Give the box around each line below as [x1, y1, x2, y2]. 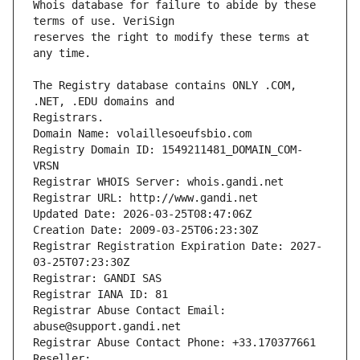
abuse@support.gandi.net [33, 320, 181, 333]
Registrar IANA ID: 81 [33, 288, 168, 301]
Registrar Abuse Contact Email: [33, 304, 226, 317]
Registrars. [33, 111, 104, 125]
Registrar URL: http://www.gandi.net [33, 191, 258, 205]
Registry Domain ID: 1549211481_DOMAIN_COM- [33, 143, 303, 157]
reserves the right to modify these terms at [33, 31, 309, 44]
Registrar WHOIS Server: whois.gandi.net [33, 175, 284, 189]
